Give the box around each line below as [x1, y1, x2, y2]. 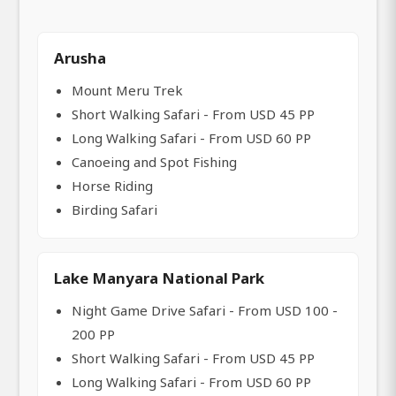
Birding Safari [72, 201, 157, 219]
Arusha [54, 48, 106, 69]
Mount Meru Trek [72, 81, 183, 100]
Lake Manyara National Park [54, 268, 264, 289]
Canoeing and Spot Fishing [72, 153, 237, 171]
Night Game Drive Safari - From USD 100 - [72, 301, 338, 320]
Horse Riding [72, 177, 153, 195]
